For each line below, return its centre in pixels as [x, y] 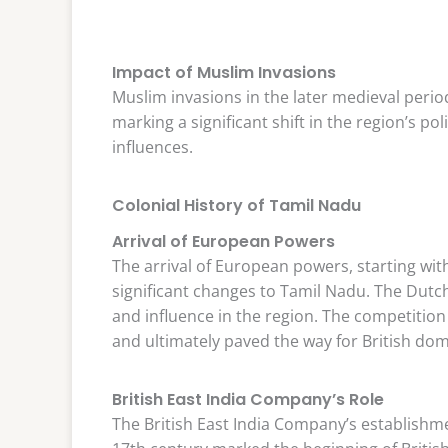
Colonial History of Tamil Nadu [236, 205]
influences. [152, 146]
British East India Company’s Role [248, 399]
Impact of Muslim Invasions [224, 72]
